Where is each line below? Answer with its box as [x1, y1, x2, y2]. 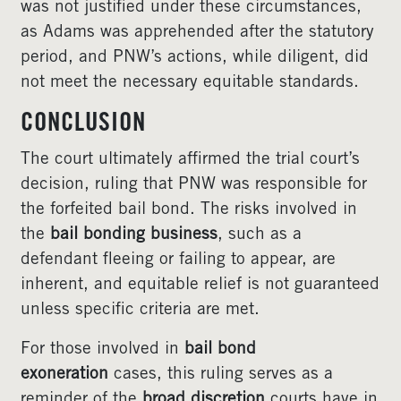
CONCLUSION [21, 112, 146, 138]
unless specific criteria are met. [21, 302, 260, 319]
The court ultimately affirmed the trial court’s [21, 151, 360, 168]
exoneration [21, 366, 108, 383]
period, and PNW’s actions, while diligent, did [21, 49, 369, 66]
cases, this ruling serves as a [108, 366, 333, 383]
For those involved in [21, 341, 184, 358]
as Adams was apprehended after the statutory [21, 24, 374, 41]
